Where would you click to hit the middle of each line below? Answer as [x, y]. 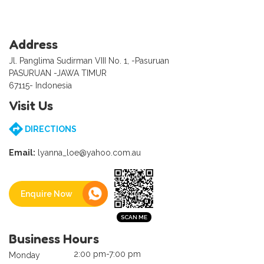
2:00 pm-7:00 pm [107, 254]
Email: [22, 153]
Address [33, 44]
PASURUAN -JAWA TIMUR [58, 73]
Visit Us [31, 106]
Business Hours [54, 239]
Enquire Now [47, 194]
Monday [24, 255]
